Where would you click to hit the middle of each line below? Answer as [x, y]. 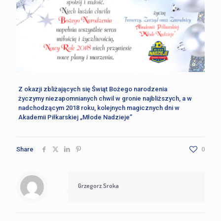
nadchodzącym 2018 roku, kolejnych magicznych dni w [99, 108]
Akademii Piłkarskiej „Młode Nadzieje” [75, 117]
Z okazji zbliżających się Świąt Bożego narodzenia [92, 89]
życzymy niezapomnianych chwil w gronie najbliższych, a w [105, 98]
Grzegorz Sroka [98, 185]
